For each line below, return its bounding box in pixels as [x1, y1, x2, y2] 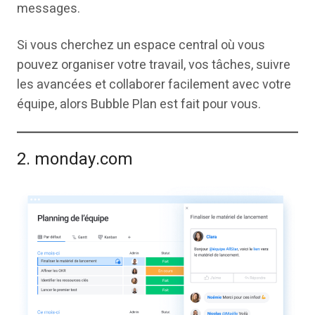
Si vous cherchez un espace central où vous [17, 35, 265, 55]
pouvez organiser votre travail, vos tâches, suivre [17, 55, 290, 75]
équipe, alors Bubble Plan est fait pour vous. [17, 94, 261, 114]
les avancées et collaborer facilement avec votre [17, 75, 291, 94]
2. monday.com [17, 146, 133, 172]
